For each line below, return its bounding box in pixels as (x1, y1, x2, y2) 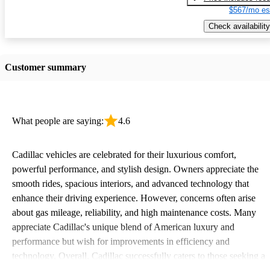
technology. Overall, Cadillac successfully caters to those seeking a (12, 250, 265, 261)
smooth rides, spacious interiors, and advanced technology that (12, 178, 249, 189)
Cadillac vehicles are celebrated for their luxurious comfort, (12, 149, 236, 160)
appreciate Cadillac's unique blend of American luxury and (12, 221, 234, 232)
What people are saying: (12, 115, 104, 126)
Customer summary (5, 61, 86, 72)
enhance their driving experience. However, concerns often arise (12, 192, 256, 203)
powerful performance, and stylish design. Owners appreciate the (12, 163, 259, 174)
